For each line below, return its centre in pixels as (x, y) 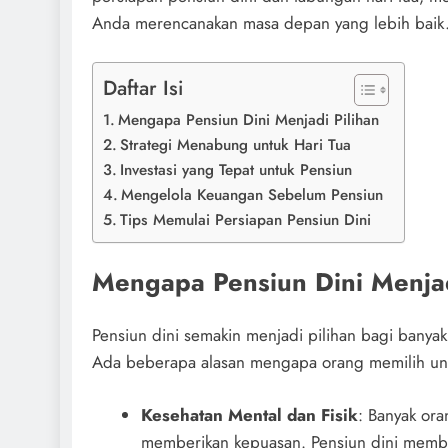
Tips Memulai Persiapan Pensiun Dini (246, 220)
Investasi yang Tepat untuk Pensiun (236, 170)
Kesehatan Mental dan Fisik (249, 414)
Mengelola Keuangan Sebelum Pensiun (252, 195)
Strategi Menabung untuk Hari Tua (236, 145)
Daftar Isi (143, 87)
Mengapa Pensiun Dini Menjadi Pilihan (249, 120)
